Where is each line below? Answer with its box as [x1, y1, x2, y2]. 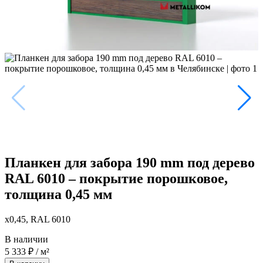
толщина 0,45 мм [5, 187, 112, 203]
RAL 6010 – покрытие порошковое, [5, 171, 228, 187]
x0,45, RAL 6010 [5, 214, 70, 224]
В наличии [5, 234, 48, 244]
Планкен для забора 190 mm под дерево [5, 155, 255, 171]
